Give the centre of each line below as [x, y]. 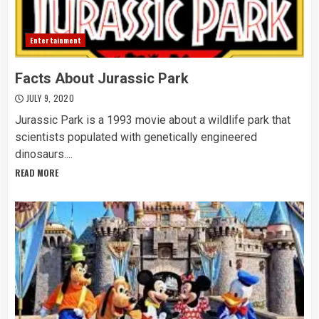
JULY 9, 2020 [49, 98]
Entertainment [56, 40]
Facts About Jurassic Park [102, 78]
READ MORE [37, 173]
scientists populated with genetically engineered [136, 137]
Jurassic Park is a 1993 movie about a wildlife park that [153, 120]
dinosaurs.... [44, 154]
